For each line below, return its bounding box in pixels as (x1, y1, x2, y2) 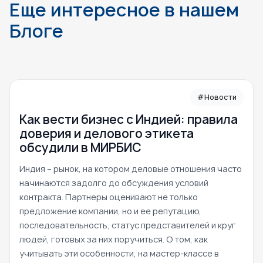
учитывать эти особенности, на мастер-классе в (19, 248, 219, 259)
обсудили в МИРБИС (19, 140, 141, 156)
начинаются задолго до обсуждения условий (19, 177, 208, 189)
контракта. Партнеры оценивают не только (19, 191, 198, 203)
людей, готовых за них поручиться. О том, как (19, 234, 208, 245)
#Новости (197, 92, 237, 103)
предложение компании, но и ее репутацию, (19, 205, 201, 217)
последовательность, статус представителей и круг (19, 220, 236, 231)
